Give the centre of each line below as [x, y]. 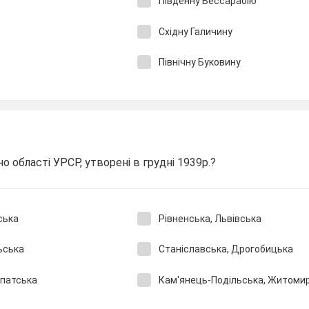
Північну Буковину [199, 62]
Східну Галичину [195, 31]
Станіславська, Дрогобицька [226, 249]
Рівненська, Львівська [210, 218]
